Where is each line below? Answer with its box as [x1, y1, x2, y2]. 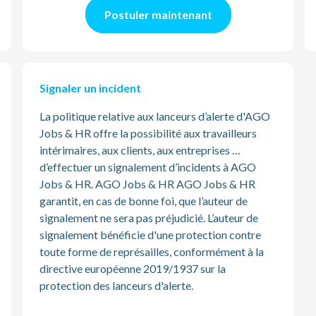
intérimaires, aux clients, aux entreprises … [39, 143, 241, 157]
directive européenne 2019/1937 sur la [39, 262, 226, 275]
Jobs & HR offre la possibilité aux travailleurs [39, 126, 257, 140]
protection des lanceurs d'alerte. [39, 279, 193, 292]
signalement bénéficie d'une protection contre [39, 228, 261, 241]
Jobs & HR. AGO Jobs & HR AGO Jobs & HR [39, 177, 255, 190]
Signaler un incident [39, 81, 141, 95]
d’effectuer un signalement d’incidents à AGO [39, 160, 256, 174]
